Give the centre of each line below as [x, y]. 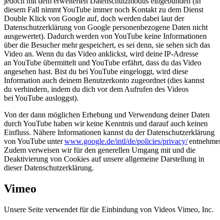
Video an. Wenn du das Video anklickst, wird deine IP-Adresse [101, 54]
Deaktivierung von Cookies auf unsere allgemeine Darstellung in [104, 159]
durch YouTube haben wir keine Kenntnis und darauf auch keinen [106, 124]
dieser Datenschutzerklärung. [49, 168]
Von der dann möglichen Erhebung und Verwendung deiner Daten [107, 115]
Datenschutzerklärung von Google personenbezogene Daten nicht [106, 27]
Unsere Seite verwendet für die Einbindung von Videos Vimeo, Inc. [109, 210]
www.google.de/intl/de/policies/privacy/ [126, 141]
